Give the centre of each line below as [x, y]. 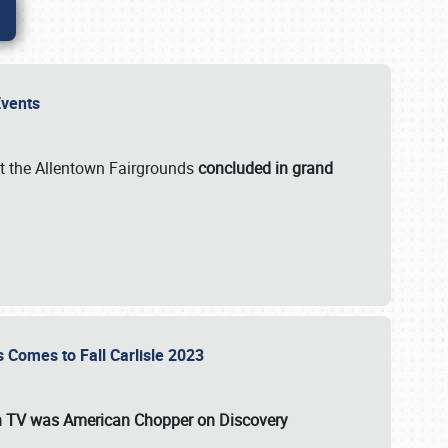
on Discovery [240, 420]
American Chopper [128, 420]
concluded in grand [265, 168]
